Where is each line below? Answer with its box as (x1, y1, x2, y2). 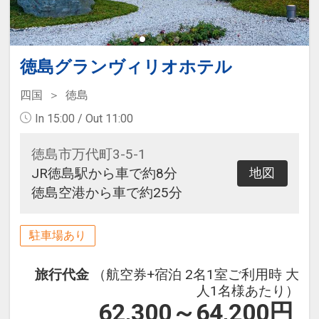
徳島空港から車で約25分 (31, 184, 182, 201)
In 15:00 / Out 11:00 (34, 111, 133, 125)
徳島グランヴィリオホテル (19, 56, 232, 77)
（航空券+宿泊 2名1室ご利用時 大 (93, 266, 300, 283)
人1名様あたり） (197, 283, 300, 300)
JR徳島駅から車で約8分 (31, 164, 177, 182)
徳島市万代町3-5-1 (31, 145, 146, 162)
